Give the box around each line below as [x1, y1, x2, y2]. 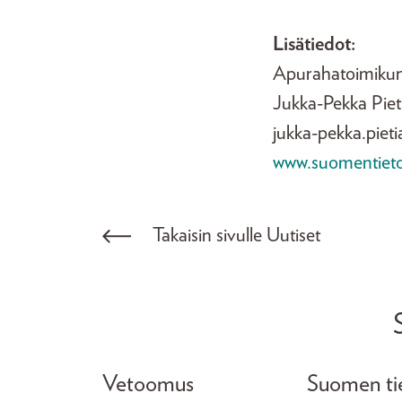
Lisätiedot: [273, 34, 355, 54]
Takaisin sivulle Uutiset [153, 225, 320, 245]
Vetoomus [102, 372, 194, 396]
